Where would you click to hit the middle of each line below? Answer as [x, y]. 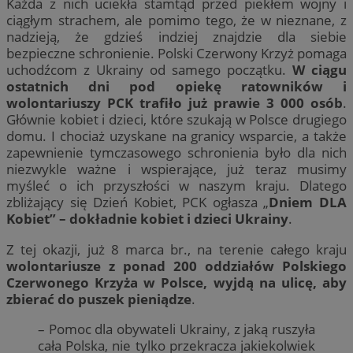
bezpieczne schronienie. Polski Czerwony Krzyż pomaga [176, 54]
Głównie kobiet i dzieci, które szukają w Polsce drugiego [176, 120]
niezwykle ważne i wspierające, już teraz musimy [176, 169]
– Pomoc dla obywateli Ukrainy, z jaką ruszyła [176, 329]
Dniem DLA [308, 203]
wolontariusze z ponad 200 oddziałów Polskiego [176, 266]
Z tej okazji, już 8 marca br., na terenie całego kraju [176, 249]
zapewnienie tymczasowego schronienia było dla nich [176, 153]
